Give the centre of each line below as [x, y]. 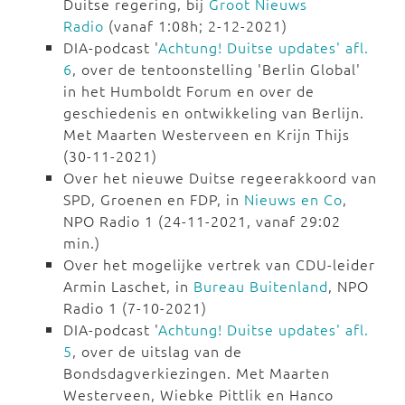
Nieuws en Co [293, 199]
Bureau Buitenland [261, 286]
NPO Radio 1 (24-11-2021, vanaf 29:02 [202, 221]
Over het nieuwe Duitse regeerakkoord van [220, 178]
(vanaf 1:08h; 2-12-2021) [196, 26]
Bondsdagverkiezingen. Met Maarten [197, 373]
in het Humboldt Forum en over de [189, 91]
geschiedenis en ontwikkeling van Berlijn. [214, 113]
